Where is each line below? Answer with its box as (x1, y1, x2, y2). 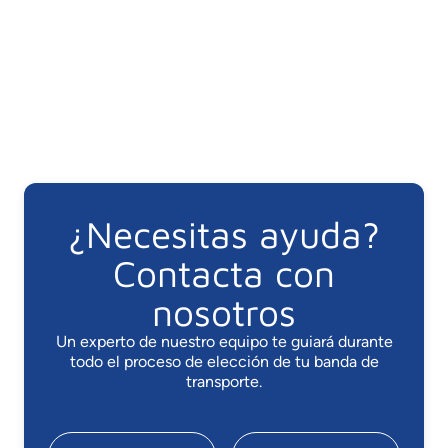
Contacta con (113, 250, 335, 295)
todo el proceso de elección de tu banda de (69, 351, 379, 371)
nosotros (152, 289, 296, 334)
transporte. (186, 371, 262, 391)
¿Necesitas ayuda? (68, 211, 380, 256)
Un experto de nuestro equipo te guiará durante (55, 331, 393, 351)
